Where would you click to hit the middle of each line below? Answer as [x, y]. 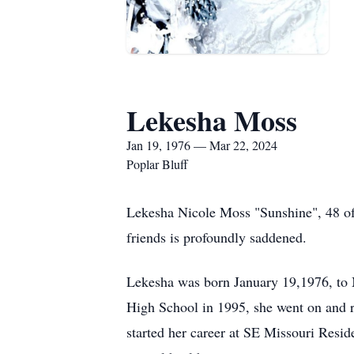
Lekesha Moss [212, 120]
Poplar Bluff [157, 164]
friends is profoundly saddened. [217, 237]
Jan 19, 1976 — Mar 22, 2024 [202, 145]
